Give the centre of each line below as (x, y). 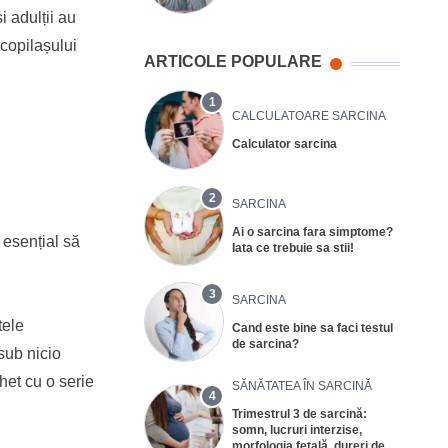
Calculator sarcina (284, 143)
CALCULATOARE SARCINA (309, 115)
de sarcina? (265, 343)
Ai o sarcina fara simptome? (312, 231)
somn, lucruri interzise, (297, 429)
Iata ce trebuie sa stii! (293, 247)
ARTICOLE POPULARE (233, 61)
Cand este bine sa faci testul (312, 327)
